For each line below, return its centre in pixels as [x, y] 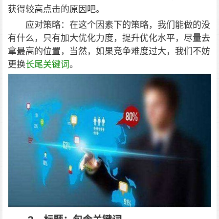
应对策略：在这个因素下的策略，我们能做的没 [118, 25]
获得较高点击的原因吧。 [56, 9]
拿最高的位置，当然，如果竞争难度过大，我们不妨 [109, 51]
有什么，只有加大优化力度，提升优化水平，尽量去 [109, 38]
